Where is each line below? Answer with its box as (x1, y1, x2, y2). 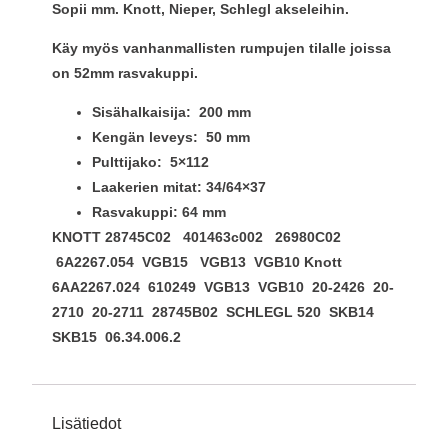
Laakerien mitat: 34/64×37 (92, 179, 266, 196)
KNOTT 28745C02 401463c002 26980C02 (52, 229, 345, 246)
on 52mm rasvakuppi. (52, 64, 198, 81)
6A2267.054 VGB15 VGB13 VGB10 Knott (52, 254, 346, 271)
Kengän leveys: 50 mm (92, 129, 250, 146)
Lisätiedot (52, 414, 121, 432)
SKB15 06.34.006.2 (52, 329, 181, 346)
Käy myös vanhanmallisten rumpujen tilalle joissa (52, 39, 391, 56)
